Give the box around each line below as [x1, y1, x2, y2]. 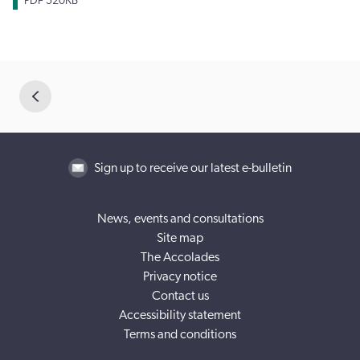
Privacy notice [143, 269, 217, 283]
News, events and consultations [96, 211, 264, 225]
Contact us [151, 288, 209, 302]
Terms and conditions [124, 327, 236, 341]
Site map [157, 231, 203, 244]
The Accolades [141, 250, 219, 264]
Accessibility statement [119, 308, 241, 321]
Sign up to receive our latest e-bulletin [94, 161, 292, 174]
